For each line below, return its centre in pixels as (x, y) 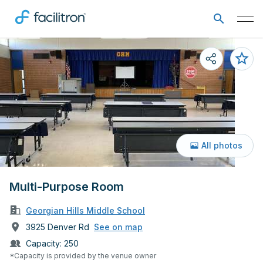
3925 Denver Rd (58, 227)
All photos (222, 145)
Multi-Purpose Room (67, 187)
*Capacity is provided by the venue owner (83, 255)
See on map (118, 227)
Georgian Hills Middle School (85, 210)
